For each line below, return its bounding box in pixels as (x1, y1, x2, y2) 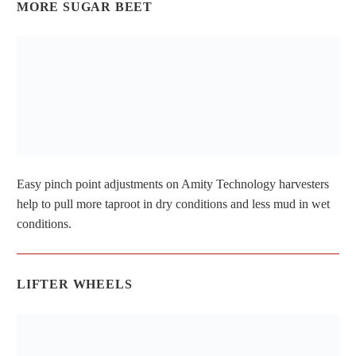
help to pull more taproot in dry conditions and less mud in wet (17, 197, 330, 211)
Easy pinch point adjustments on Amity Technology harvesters (17, 177, 329, 192)
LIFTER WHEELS (17, 277, 133, 292)
